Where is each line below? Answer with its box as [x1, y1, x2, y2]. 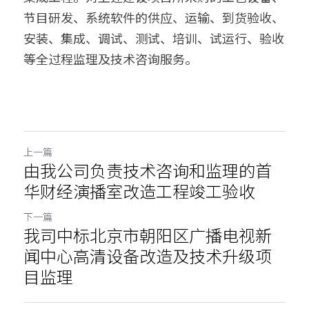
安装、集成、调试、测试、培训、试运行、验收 [23, 29, 284, 47]
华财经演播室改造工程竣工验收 [23, 179, 255, 203]
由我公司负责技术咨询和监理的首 [23, 158, 272, 182]
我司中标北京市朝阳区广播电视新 [23, 223, 272, 247]
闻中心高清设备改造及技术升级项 [23, 243, 272, 268]
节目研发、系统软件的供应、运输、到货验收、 [23, 8, 284, 26]
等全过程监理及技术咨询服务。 [23, 50, 197, 68]
